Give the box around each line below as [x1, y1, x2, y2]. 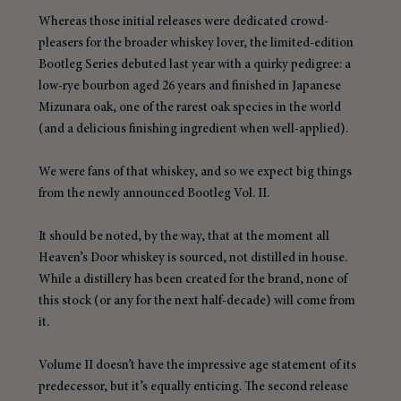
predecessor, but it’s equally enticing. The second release [38, 380, 351, 395]
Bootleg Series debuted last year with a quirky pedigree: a [38, 57, 354, 73]
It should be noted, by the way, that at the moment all [38, 229, 332, 244]
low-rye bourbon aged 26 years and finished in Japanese [38, 79, 344, 94]
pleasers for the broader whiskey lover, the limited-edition [38, 36, 356, 51]
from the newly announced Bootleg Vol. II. [38, 186, 269, 201]
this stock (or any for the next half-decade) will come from [38, 294, 358, 309]
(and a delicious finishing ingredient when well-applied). [38, 122, 348, 137]
